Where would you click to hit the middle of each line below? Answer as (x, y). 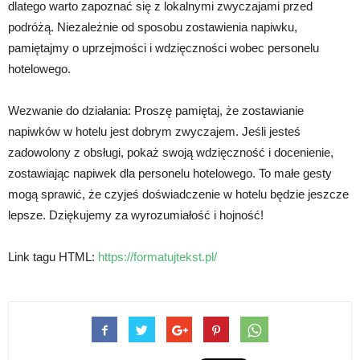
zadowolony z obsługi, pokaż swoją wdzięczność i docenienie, (171, 153)
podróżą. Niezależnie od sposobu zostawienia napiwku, (153, 27)
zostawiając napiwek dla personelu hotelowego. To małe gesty (170, 174)
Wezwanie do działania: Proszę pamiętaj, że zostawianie (156, 111)
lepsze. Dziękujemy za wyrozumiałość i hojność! (136, 215)
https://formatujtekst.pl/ (157, 257)
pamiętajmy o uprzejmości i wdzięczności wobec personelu (164, 48)
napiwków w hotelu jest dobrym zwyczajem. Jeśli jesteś (154, 132)
